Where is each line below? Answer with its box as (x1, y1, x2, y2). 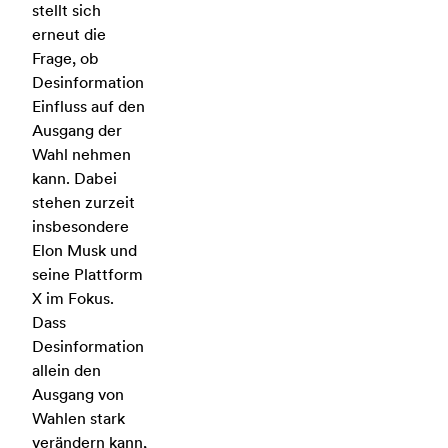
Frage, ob (32, 49, 99, 68)
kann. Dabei (32, 169, 117, 188)
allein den (32, 361, 101, 380)
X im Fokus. (32, 289, 114, 308)
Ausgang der (32, 121, 122, 140)
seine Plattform (32, 265, 143, 284)
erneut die (32, 25, 106, 44)
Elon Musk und (32, 241, 137, 260)
